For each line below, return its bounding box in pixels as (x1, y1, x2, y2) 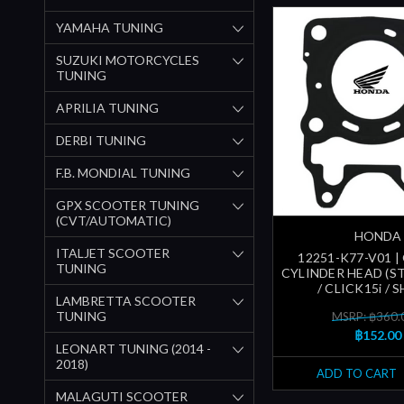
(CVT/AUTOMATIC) (56, 212, 171, 228)
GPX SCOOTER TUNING (56, 197, 199, 213)
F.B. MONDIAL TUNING (56, 164, 190, 180)
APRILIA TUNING (56, 99, 159, 115)
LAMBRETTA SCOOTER (56, 292, 196, 308)
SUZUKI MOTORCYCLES (56, 51, 199, 68)
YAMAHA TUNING (56, 19, 163, 35)
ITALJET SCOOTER (56, 244, 170, 261)
